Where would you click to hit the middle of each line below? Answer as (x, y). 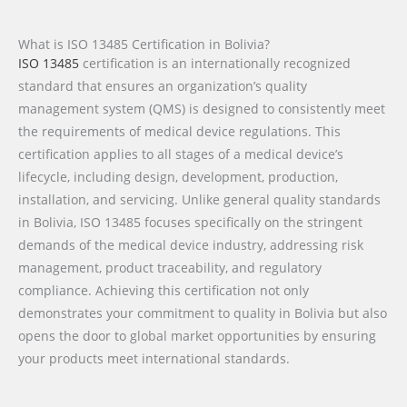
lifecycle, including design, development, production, (178, 177)
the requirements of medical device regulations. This (179, 132)
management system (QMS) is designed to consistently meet (202, 109)
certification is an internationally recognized (215, 64)
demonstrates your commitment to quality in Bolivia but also (203, 313)
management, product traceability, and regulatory (170, 268)
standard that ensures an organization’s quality (163, 86)
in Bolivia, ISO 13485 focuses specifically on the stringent (190, 223)
